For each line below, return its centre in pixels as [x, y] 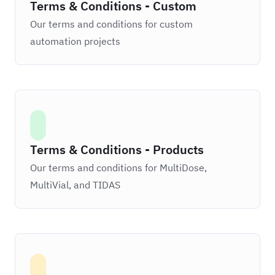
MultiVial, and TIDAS [75, 185]
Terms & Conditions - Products [117, 149]
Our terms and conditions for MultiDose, [118, 168]
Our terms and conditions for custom [111, 24]
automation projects [75, 41]
